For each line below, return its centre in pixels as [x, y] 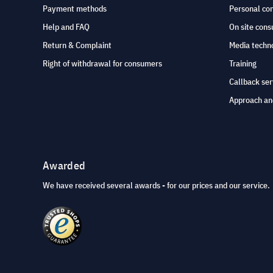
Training [243, 64]
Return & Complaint [77, 45]
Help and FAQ [66, 27]
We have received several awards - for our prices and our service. [156, 186]
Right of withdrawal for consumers [102, 64]
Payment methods [75, 9]
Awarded [64, 166]
